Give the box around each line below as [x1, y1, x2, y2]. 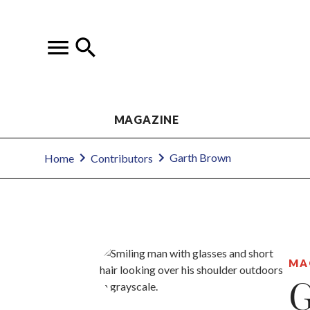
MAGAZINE [113, 112, 179, 126]
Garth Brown [170, 151, 231, 165]
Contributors [91, 151, 153, 165]
